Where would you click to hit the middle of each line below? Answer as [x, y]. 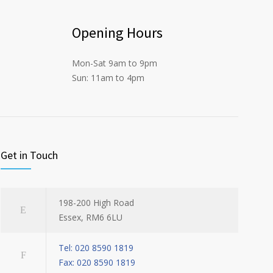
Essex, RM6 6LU [90, 218]
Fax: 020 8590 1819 [97, 263]
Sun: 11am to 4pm [108, 78]
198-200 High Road [96, 203]
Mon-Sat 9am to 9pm [115, 63]
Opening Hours [117, 33]
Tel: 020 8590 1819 [96, 248]
